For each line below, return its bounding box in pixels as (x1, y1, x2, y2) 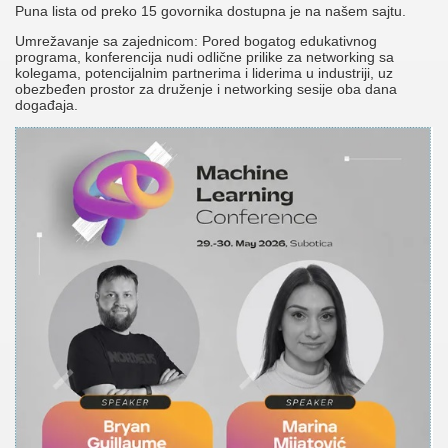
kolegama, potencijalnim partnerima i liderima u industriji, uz (15, 65, 393, 82)
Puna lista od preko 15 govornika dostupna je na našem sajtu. (15, 3, 406, 20)
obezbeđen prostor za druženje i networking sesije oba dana (15, 81, 397, 98)
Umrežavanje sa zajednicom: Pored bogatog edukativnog (15, 33, 377, 50)
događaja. (15, 97, 78, 114)
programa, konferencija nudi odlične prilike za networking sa (15, 49, 394, 66)
